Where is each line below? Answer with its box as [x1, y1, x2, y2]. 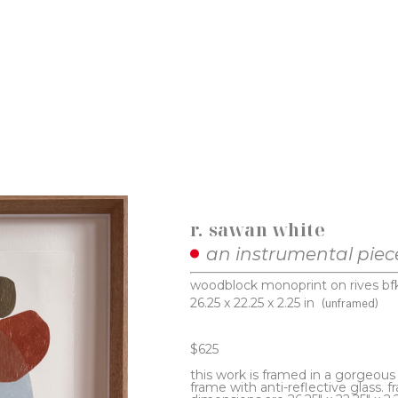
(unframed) [322, 295, 379, 311]
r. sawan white [190, 217, 326, 242]
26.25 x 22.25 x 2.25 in [190, 294, 315, 311]
